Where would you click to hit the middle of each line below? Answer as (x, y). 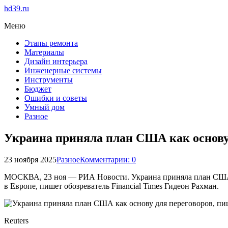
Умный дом (45, 107)
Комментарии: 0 (108, 159)
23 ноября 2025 (30, 159)
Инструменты (49, 80)
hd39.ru (17, 8)
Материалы (44, 52)
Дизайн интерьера (56, 61)
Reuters (16, 220)
